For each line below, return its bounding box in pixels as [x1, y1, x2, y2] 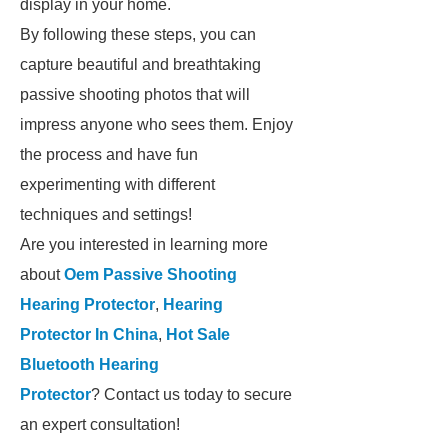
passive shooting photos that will [20, 86, 250, 103]
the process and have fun [20, 146, 198, 163]
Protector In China [20, 326, 158, 343]
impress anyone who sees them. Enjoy [20, 116, 293, 133]
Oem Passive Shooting [64, 266, 237, 283]
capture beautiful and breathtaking [20, 56, 261, 73]
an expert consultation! [20, 416, 180, 433]
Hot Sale [166, 326, 230, 343]
